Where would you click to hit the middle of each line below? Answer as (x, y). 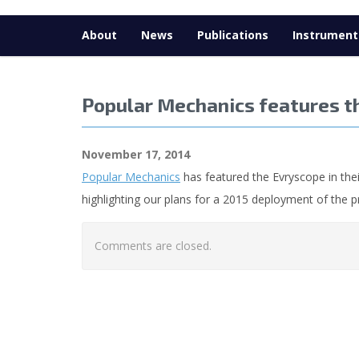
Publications (233, 34)
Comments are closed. (153, 245)
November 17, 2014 (136, 154)
